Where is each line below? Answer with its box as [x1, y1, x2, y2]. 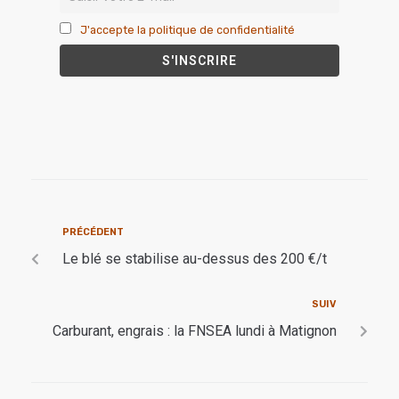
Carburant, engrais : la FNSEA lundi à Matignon [53, 322, 337, 339]
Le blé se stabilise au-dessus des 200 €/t [62, 249, 327, 267]
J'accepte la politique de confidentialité [80, 22, 295, 37]
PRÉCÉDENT [62, 225, 124, 238]
